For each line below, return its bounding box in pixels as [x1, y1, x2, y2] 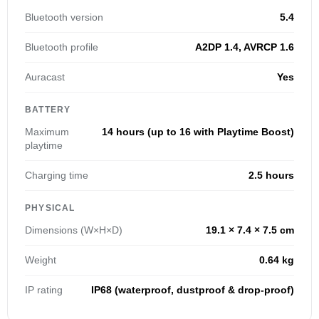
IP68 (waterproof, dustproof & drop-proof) [91, 284, 294, 296]
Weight [25, 254, 56, 266]
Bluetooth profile [25, 41, 98, 53]
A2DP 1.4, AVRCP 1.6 [195, 41, 294, 53]
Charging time [25, 169, 88, 182]
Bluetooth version [25, 11, 103, 23]
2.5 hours [249, 169, 294, 182]
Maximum [25, 126, 69, 138]
